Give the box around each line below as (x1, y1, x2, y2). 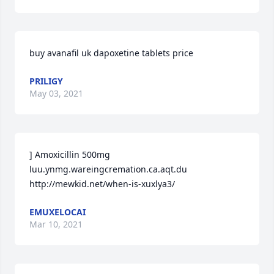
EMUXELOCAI (29, 206, 86, 218)
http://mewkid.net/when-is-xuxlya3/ (29, 178, 175, 190)
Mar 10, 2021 (29, 218, 83, 230)
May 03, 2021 (29, 87, 83, 99)
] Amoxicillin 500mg (29, 149, 110, 160)
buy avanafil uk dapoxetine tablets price (29, 47, 193, 59)
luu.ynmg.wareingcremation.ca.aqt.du (29, 163, 187, 175)
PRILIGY (29, 75, 63, 87)
